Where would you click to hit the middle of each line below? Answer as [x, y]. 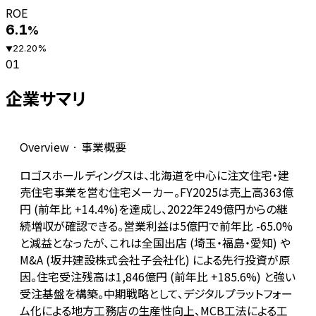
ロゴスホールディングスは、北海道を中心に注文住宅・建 [154, 175]
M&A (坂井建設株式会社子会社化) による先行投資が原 [155, 260]
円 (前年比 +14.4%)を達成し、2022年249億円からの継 [154, 209]
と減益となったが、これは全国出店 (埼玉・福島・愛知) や [155, 243]
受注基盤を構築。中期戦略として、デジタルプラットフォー [156, 294]
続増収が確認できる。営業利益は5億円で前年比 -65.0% [156, 226]
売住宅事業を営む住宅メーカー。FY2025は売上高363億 [157, 192]
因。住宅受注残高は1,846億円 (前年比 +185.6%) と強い [158, 277]
